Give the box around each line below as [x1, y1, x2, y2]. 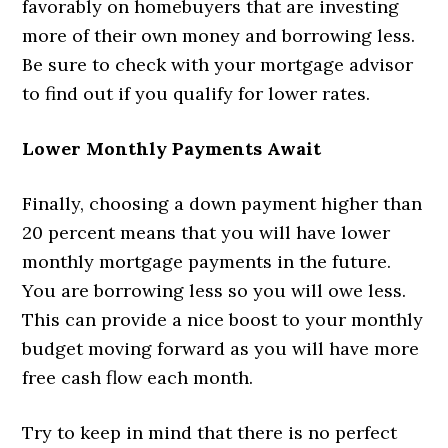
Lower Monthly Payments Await [22, 137, 322, 161]
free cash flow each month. [22, 366, 254, 390]
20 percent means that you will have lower [22, 221, 391, 245]
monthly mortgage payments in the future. [22, 250, 392, 274]
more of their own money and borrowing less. [22, 24, 416, 48]
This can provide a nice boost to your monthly [22, 308, 424, 332]
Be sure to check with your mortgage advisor [22, 53, 414, 77]
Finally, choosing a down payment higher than [22, 192, 423, 216]
